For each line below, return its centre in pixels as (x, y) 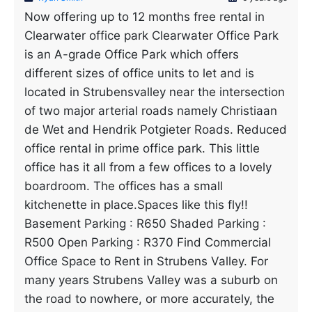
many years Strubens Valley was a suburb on (151, 280)
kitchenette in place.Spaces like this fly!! (136, 205)
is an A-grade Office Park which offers (132, 54)
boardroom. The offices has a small (124, 186)
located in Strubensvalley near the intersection (155, 92)
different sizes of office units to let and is (139, 73)
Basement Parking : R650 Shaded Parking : (145, 224)
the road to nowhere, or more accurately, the (149, 299)
